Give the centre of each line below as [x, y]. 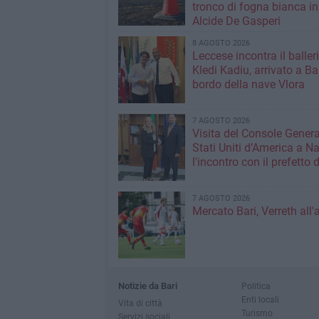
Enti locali [260, 299]
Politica [256, 286]
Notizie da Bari [147, 286]
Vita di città [140, 303]
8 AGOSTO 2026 [221, 43]
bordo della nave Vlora [248, 84]
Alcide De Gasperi [236, 21]
